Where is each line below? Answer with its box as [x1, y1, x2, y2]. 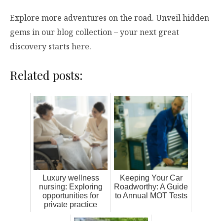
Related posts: [10, 67, 83, 83]
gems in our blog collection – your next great [10, 26, 179, 37]
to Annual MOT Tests [114, 191, 187, 200]
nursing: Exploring [38, 182, 103, 191]
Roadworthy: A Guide [114, 182, 188, 191]
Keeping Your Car [119, 173, 183, 182]
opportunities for [42, 191, 99, 200]
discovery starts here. [10, 40, 91, 52]
